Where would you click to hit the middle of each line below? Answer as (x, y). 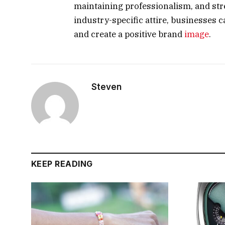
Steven (106, 87)
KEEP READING (62, 164)
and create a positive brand (129, 34)
